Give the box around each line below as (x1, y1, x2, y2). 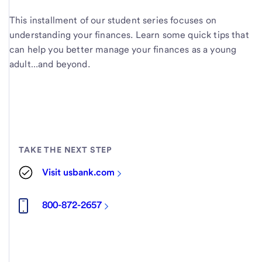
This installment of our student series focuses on (9, 15, 216, 26)
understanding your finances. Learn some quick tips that (9, 29, 249, 40)
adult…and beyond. (9, 58, 90, 70)
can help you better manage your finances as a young (9, 44, 237, 55)
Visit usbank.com (42, 166, 115, 178)
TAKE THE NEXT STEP (19, 144, 112, 154)
